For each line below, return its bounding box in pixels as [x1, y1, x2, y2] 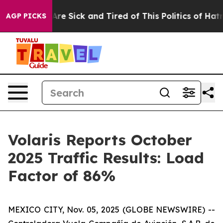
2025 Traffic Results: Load [8, 148, 204, 167]
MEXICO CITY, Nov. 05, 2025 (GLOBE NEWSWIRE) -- [8, 205, 215, 215]
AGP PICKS [6, 11, 46, 20]
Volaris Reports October [8, 130, 192, 149]
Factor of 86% [8, 166, 115, 185]
